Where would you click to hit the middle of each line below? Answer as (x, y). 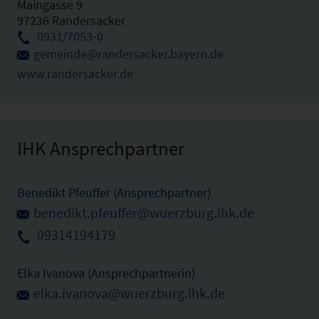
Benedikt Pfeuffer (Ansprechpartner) (114, 192)
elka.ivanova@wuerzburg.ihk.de (129, 294)
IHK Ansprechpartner (101, 148)
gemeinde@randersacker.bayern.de (129, 53)
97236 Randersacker (71, 20)
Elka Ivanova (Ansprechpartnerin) (106, 273)
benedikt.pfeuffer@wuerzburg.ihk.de (144, 213)
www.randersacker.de (75, 73)
